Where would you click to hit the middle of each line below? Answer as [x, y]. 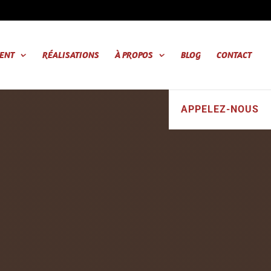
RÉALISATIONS [71, 55]
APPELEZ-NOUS [220, 109]
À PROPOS [134, 55]
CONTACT [234, 55]
